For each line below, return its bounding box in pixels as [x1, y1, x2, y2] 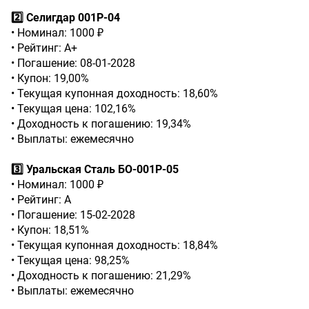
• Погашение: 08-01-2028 [11, 57, 135, 70]
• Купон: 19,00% [11, 72, 89, 85]
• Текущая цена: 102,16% [11, 102, 136, 115]
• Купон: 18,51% [11, 223, 89, 237]
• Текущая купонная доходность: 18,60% [11, 87, 218, 100]
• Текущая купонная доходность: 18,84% [11, 239, 218, 252]
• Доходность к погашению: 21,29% [11, 269, 191, 282]
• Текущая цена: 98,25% [11, 254, 130, 267]
